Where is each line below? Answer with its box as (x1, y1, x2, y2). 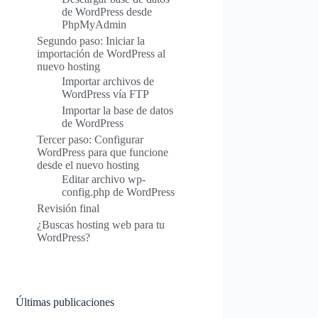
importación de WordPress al (37, 48, 166, 60)
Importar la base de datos (62, 104, 174, 116)
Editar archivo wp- (62, 173, 146, 185)
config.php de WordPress (62, 186, 175, 198)
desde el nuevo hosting (37, 158, 140, 171)
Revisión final (37, 202, 100, 214)
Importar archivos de (62, 75, 155, 87)
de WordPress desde (62, 6, 153, 18)
